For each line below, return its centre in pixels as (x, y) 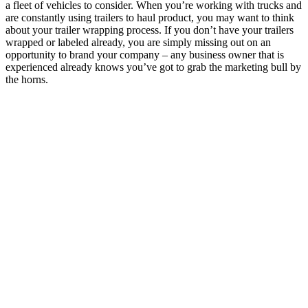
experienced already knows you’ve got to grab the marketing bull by (153, 67)
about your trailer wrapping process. (85, 30)
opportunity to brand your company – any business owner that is (145, 54)
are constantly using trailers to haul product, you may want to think (150, 17)
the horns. (27, 79)
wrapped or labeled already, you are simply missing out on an (138, 42)
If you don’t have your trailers (229, 30)
